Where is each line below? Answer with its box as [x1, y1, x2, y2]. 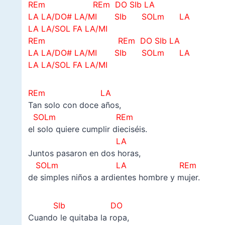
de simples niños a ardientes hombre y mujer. [28, 172, 200, 183]
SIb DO [50, 200, 123, 211]
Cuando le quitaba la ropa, [28, 212, 129, 223]
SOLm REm [28, 112, 133, 123]
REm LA [28, 88, 111, 98]
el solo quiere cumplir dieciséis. [28, 124, 147, 135]
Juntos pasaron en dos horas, [28, 148, 141, 159]
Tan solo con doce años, [28, 100, 121, 110]
